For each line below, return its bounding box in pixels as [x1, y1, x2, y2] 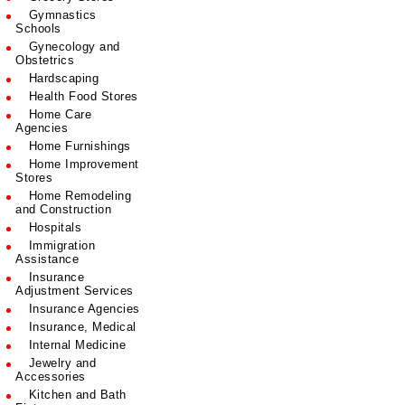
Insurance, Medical [24, 320, 137, 334]
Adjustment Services [15, 284, 134, 297]
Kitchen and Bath [24, 388, 127, 401]
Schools [15, 22, 61, 35]
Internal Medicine [24, 338, 127, 352]
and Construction [15, 202, 112, 216]
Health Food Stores [24, 89, 138, 103]
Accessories [15, 370, 86, 383]
